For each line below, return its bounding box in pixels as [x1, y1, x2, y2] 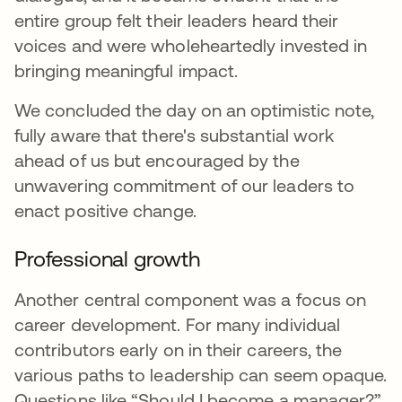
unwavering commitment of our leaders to [14, 175, 355, 196]
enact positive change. [14, 200, 197, 221]
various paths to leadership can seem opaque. [14, 364, 388, 385]
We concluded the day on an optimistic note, [14, 100, 375, 120]
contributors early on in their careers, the [14, 339, 343, 360]
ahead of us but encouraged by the [14, 150, 300, 170]
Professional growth [14, 247, 200, 271]
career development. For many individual [14, 314, 341, 335]
